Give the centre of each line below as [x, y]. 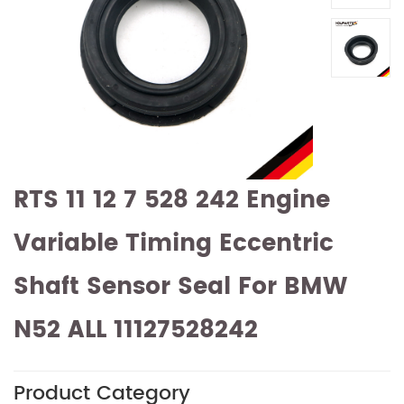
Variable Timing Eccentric [174, 243]
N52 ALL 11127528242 [136, 330]
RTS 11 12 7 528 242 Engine [172, 200]
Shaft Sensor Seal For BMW [180, 287]
